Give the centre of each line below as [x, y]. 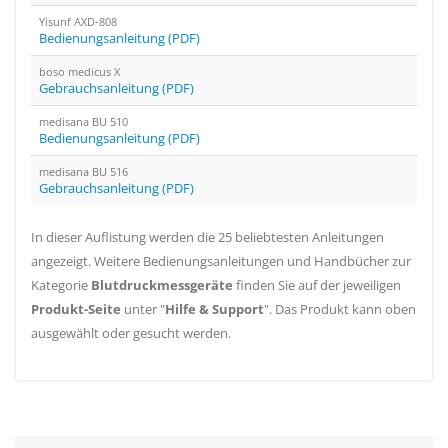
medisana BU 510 [83, 121]
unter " [143, 309]
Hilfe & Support [214, 309]
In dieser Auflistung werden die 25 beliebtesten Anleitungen [207, 237]
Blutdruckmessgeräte [162, 285]
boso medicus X [79, 71]
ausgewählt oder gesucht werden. [131, 333]
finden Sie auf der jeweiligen [317, 285]
